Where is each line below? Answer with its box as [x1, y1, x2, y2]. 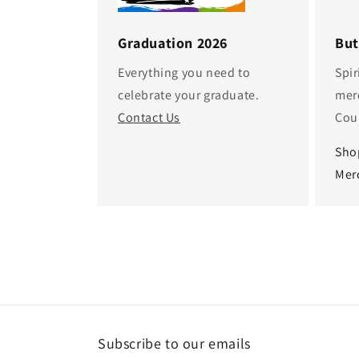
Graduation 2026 [118, 34, 228, 53]
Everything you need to [118, 64, 251, 82]
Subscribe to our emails [98, 334, 251, 353]
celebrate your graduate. [118, 87, 260, 104]
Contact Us [118, 109, 180, 127]
